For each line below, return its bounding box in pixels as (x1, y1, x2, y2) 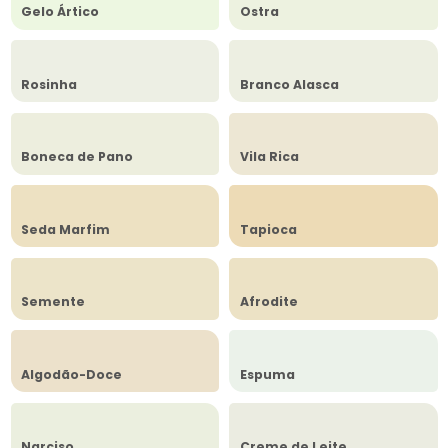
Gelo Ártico (21, 3, 99, 21)
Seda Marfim (21, 220, 110, 238)
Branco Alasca (239, 75, 339, 93)
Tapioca (239, 220, 297, 238)
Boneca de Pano (21, 148, 133, 166)
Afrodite (239, 293, 298, 311)
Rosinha (21, 75, 77, 93)
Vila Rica (239, 148, 299, 166)
